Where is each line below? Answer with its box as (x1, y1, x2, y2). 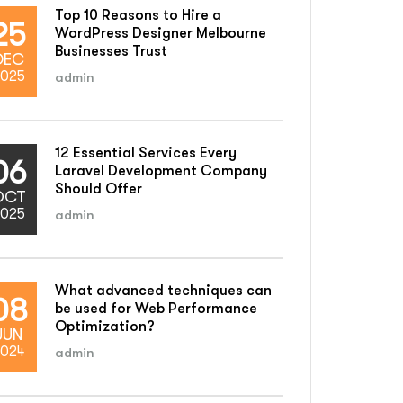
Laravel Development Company (55, 163, 267, 179)
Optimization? (55, 318, 155, 335)
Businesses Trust (55, 43, 167, 59)
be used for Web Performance (55, 300, 257, 317)
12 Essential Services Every (55, 145, 237, 161)
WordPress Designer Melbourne (55, 25, 266, 41)
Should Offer (55, 181, 142, 197)
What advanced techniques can (55, 282, 272, 299)
